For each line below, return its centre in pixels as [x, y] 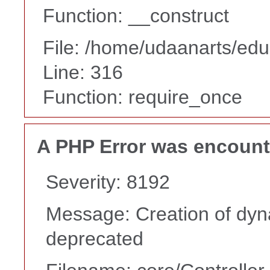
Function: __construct [136, 16]
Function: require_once [143, 97]
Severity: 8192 [108, 182]
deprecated [95, 238]
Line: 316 [83, 73]
